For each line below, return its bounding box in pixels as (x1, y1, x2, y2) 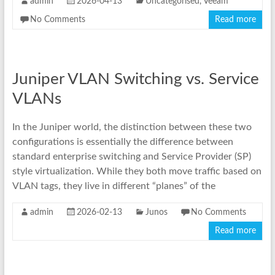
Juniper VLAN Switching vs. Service (12, 71, 259, 88)
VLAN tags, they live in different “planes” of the (12, 181, 215, 192)
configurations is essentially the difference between (12, 137, 233, 147)
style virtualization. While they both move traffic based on (12, 166, 261, 177)
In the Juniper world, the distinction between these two (12, 122, 252, 133)
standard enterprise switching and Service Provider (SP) (12, 152, 251, 162)
